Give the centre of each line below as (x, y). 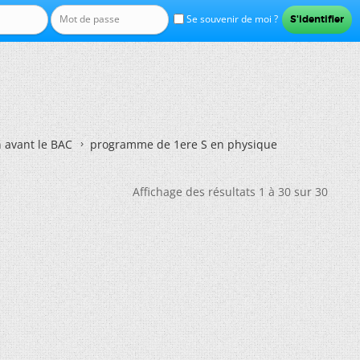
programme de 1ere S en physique (184, 144)
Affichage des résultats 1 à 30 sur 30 (230, 192)
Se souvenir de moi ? (231, 19)
